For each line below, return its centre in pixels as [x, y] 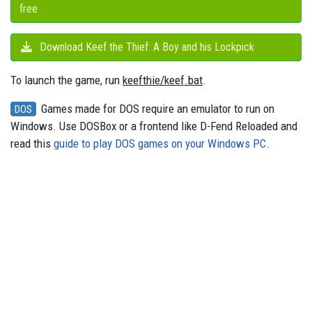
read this [32, 144]
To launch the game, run [67, 80]
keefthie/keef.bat [163, 80]
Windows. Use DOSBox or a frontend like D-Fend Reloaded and [154, 126]
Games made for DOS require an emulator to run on [156, 109]
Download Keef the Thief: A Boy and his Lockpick [146, 47]
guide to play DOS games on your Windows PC [160, 144]
